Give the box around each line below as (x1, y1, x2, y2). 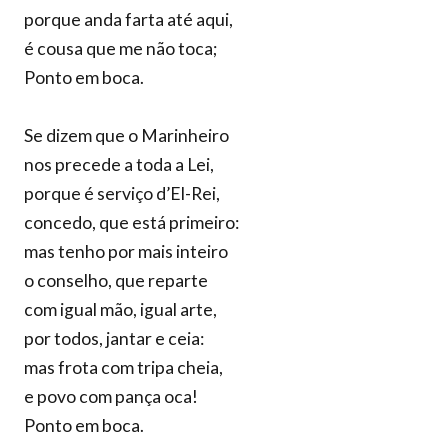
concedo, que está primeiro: (24, 212, 239, 233)
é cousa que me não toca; (24, 38, 217, 59)
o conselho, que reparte (24, 270, 208, 291)
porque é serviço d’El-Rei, (24, 183, 220, 204)
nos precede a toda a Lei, (24, 154, 214, 175)
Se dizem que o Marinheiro (24, 125, 229, 146)
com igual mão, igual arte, (24, 299, 217, 320)
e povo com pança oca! (24, 386, 198, 407)
